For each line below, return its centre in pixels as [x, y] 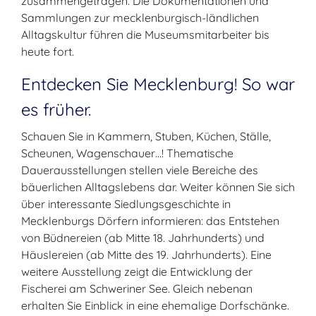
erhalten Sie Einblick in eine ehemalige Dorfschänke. [155, 305]
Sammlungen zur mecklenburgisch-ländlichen [140, 18]
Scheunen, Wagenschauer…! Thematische [127, 153]
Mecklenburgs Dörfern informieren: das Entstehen [150, 221]
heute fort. [48, 51]
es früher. [56, 109]
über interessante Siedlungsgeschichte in [126, 204]
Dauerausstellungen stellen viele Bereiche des [140, 170]
